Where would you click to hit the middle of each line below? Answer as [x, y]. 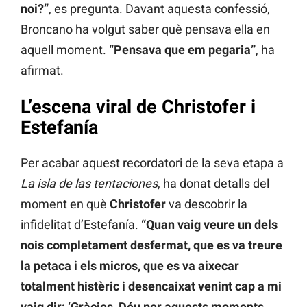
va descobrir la [207, 204]
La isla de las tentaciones [89, 184]
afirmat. [42, 71]
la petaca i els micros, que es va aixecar [130, 266]
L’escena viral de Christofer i [138, 107]
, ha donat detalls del [213, 184]
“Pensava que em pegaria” [182, 50]
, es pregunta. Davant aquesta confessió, [159, 9]
